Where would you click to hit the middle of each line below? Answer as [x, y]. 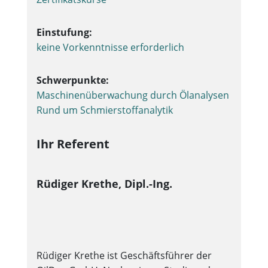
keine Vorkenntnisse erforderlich [110, 47]
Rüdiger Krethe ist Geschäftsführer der [124, 255]
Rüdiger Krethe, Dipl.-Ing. [104, 184]
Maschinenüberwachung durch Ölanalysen [133, 95]
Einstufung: [64, 32]
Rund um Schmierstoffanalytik [104, 110]
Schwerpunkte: [72, 80]
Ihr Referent [73, 144]
